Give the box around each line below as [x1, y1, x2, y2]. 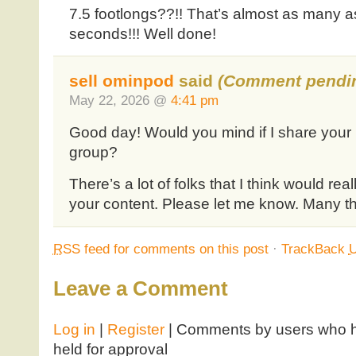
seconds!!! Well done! [68, 25, 216, 42]
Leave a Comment [52, 277, 228, 301]
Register [106, 320, 164, 338]
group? [68, 143, 118, 161]
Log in [52, 320, 95, 338]
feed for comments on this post [79, 240, 269, 257]
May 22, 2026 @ [68, 91, 171, 108]
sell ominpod [68, 71, 174, 90]
